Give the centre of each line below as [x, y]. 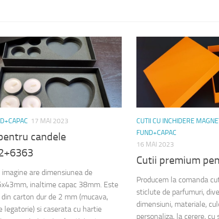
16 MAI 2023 [155, 144]
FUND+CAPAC [156, 132]
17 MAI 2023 [50, 121]
